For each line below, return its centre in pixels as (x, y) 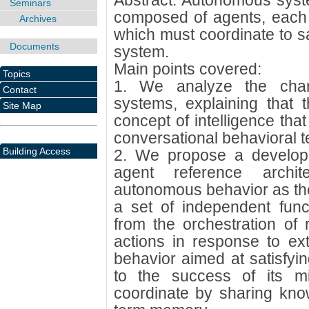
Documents (34, 46)
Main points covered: (187, 69)
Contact (20, 89)
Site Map (22, 105)
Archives (38, 19)
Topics (17, 73)
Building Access (37, 151)
